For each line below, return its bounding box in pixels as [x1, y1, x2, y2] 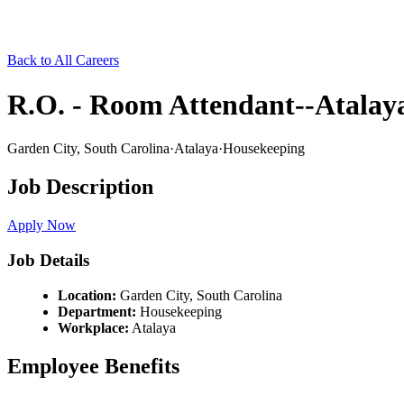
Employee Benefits [7, 353, 179, 378]
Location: [58, 287, 116, 303]
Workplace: [58, 319, 129, 335]
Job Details [7, 250, 89, 270]
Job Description [7, 175, 153, 199]
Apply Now [7, 217, 76, 234]
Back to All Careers [7, 52, 119, 69]
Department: [58, 303, 136, 319]
